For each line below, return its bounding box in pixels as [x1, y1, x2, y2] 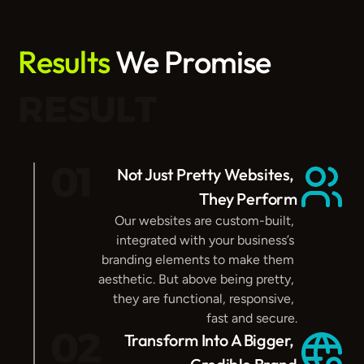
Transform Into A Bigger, [123, 330, 294, 350]
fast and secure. [206, 310, 297, 326]
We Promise [110, 42, 271, 81]
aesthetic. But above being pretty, [97, 271, 294, 287]
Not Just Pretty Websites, [116, 164, 294, 184]
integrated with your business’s [115, 232, 294, 248]
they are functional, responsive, [112, 291, 294, 306]
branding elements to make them [101, 252, 294, 267]
